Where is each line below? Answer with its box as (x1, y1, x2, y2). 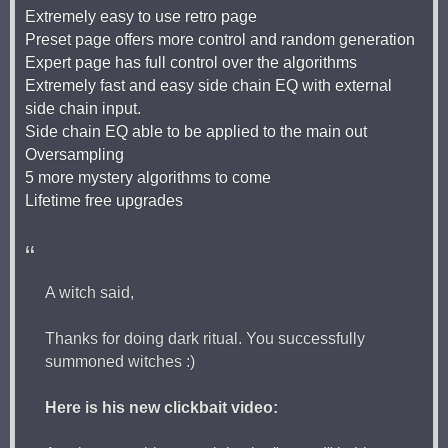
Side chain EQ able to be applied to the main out (25, 122, 367, 140)
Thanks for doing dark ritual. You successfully (45, 329, 365, 347)
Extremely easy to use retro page (25, 7, 257, 25)
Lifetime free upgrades (25, 191, 183, 209)
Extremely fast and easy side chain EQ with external (25, 76, 392, 94)
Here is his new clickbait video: (45, 398, 278, 416)
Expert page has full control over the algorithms (25, 53, 357, 71)
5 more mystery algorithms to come (25, 168, 271, 186)
